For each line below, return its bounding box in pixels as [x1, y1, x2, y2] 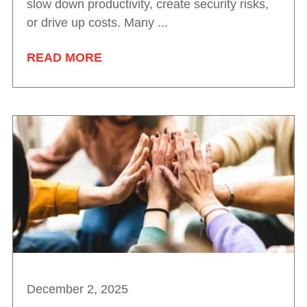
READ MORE [27, 51, 102, 65]
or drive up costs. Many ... [27, 16, 168, 30]
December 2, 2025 [27, 282, 128, 297]
